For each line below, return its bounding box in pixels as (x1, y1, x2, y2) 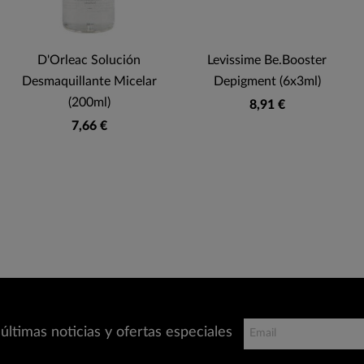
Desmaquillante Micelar (21, 75, 157, 89)
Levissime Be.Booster (207, 54, 327, 67)
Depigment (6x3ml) (213, 75, 321, 89)
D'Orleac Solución (37, 54, 141, 67)
